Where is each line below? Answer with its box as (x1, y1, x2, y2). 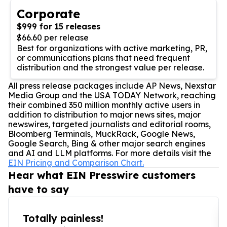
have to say (8, 182, 69, 196)
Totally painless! (23, 211, 103, 224)
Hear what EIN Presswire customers (8, 168, 196, 181)
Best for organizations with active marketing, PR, (17, 43, 207, 53)
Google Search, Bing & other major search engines (8, 138, 205, 148)
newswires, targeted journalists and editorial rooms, (8, 119, 211, 129)
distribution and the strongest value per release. (17, 62, 204, 72)
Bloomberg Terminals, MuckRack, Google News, (8, 128, 195, 139)
